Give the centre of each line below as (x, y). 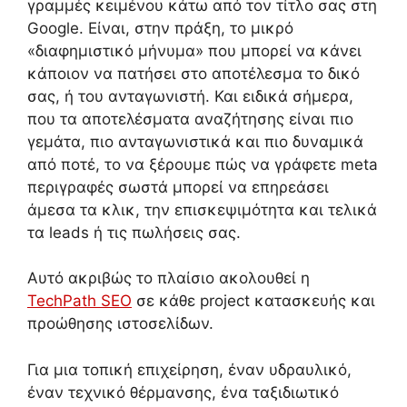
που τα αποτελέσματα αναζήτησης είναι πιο (190, 119)
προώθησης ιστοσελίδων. (120, 324)
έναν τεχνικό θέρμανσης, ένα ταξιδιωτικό (183, 392)
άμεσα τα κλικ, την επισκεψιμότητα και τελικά (202, 209)
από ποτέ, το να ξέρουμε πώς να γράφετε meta (203, 164)
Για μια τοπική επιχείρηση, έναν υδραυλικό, (189, 369)
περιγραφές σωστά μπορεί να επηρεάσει (178, 187)
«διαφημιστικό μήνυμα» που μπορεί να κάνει (194, 50)
